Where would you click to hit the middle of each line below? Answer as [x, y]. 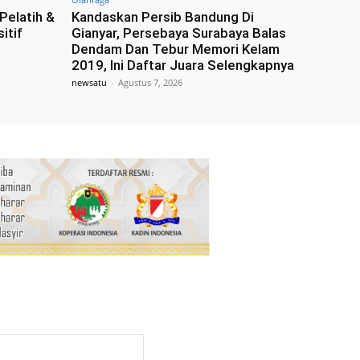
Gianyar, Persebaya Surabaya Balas [179, 33]
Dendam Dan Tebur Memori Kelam [176, 49]
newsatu [89, 82]
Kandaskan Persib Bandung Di [163, 16]
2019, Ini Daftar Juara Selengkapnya [183, 65]
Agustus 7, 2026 [150, 82]
